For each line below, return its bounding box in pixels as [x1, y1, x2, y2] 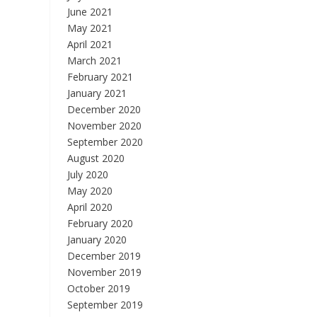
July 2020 [67, 168, 108, 181]
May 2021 [67, 21, 113, 35]
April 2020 [67, 200, 113, 214]
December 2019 [67, 249, 141, 263]
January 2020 [67, 233, 127, 246]
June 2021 [67, 5, 113, 18]
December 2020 [67, 103, 141, 116]
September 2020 [67, 135, 143, 149]
